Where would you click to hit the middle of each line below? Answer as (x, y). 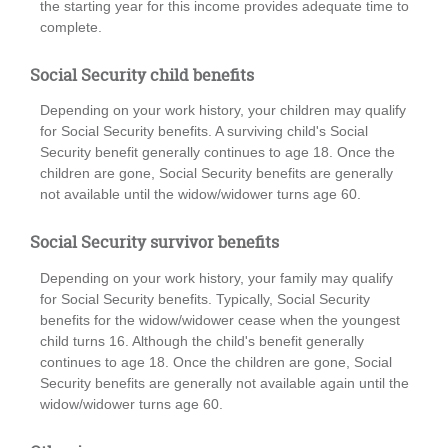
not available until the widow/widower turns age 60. (200, 194)
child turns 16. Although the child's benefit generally (202, 340)
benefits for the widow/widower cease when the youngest (220, 319)
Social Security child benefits (142, 74)
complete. (71, 26)
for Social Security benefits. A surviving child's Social (204, 131)
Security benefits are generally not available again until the (224, 382)
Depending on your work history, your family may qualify (216, 277)
